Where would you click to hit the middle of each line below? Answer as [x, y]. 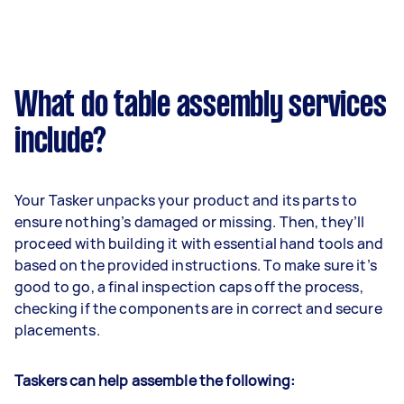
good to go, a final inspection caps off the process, [189, 286]
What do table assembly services [201, 106]
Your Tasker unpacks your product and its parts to [186, 200]
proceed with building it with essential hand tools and [199, 243]
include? [60, 142]
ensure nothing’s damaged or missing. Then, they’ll [190, 221]
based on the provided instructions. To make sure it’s [196, 265]
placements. [57, 330]
